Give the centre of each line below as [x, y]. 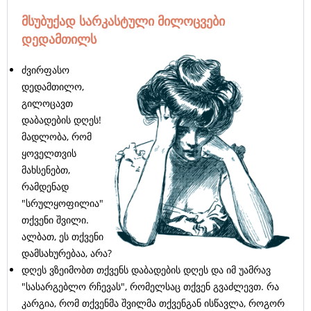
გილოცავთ [47, 103]
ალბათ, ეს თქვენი [62, 237]
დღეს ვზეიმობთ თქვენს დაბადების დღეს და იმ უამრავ [146, 270]
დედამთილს [59, 39]
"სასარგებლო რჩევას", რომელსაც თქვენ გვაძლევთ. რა [150, 287]
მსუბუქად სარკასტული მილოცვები [123, 21]
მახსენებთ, [46, 170]
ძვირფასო [45, 70]
